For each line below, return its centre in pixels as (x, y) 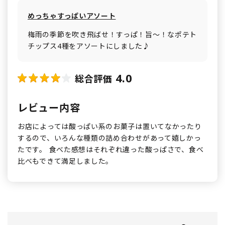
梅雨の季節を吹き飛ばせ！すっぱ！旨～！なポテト (113, 35)
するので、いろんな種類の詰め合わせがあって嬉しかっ (109, 138)
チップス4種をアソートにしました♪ (89, 46)
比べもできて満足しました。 (66, 161)
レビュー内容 (49, 108)
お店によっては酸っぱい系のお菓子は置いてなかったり (110, 127)
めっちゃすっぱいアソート (72, 16)
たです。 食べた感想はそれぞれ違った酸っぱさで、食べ (111, 150)
